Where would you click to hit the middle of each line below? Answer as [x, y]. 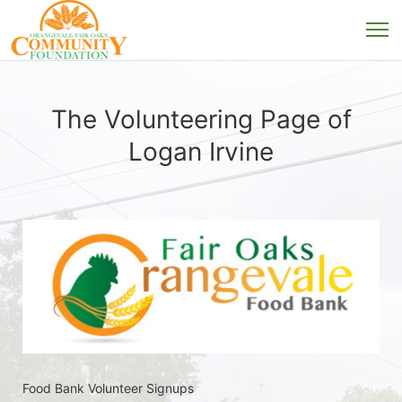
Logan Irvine [201, 152]
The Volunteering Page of [201, 119]
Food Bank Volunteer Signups [110, 388]
